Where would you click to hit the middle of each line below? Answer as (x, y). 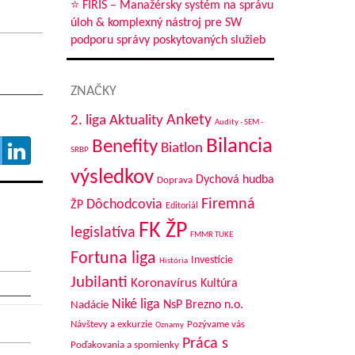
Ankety (189, 120)
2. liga (88, 121)
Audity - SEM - (239, 122)
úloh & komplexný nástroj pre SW (156, 23)
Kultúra (219, 284)
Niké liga (136, 305)
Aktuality (136, 120)
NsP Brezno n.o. (203, 305)
